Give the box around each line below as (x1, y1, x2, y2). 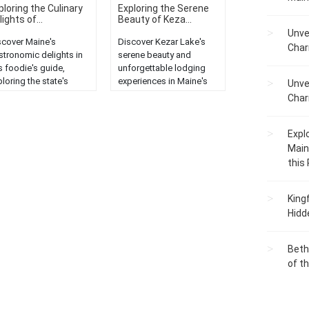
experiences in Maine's (117, 76, 208, 87)
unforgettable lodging (117, 63, 206, 74)
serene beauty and (117, 50, 191, 61)
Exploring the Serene (117, 3, 209, 14)
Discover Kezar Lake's (117, 37, 206, 48)
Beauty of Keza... (117, 14, 192, 26)
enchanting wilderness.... (117, 89, 216, 100)
